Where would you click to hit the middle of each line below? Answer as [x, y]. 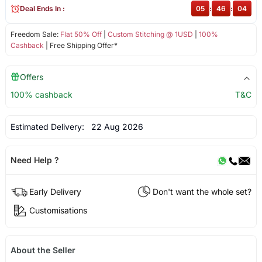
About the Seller [43, 250]
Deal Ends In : [42, 9]
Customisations [58, 210]
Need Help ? [35, 160]
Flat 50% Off [81, 35]
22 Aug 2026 [115, 127]
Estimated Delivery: [48, 127]
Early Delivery [55, 191]
